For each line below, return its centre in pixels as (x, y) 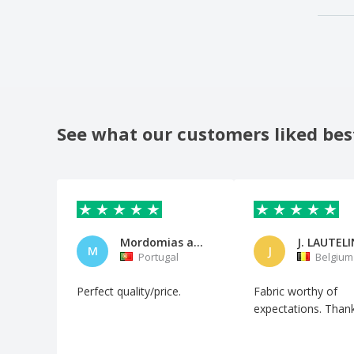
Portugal (158, 256)
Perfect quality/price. (129, 291)
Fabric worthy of (296, 291)
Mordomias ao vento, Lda (198, 242)
